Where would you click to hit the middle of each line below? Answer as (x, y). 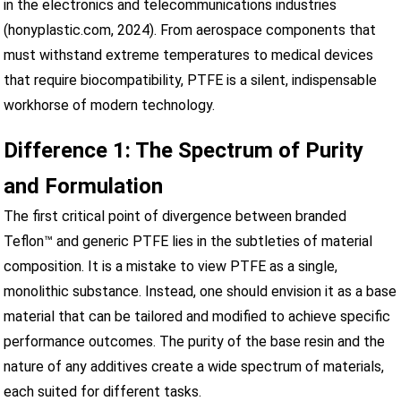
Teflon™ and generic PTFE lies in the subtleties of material (188, 241)
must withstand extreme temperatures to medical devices (189, 55)
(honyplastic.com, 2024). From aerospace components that (190, 30)
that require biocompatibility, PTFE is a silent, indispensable (191, 80)
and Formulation (84, 186)
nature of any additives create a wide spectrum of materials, (194, 366)
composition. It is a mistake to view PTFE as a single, (171, 266)
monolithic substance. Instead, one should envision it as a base (200, 291)
